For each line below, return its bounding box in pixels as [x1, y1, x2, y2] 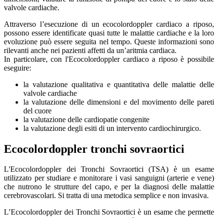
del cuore [23, 106, 52, 115]
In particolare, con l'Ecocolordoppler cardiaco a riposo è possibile [4, 54, 214, 63]
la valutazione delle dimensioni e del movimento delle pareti [23, 97, 214, 106]
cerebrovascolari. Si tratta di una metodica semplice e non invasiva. [4, 191, 209, 200]
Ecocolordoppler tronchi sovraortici [4, 142, 184, 155]
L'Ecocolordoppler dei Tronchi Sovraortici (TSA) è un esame [4, 165, 214, 174]
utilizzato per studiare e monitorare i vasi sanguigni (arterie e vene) [4, 174, 214, 182]
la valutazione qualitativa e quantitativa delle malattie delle [23, 80, 214, 89]
